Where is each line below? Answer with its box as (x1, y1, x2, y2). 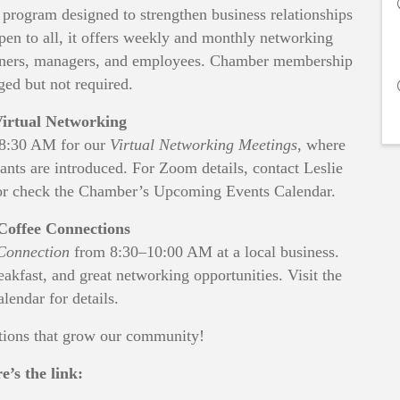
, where (296, 135, 346, 154)
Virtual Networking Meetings (109, 135, 297, 154)
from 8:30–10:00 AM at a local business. (70, 242, 340, 261)
